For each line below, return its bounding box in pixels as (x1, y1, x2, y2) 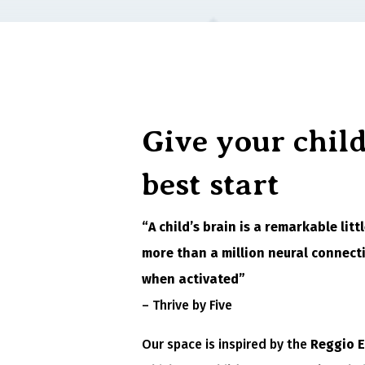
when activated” (142, 271, 246, 288)
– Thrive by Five (142, 297, 233, 314)
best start (142, 167, 280, 203)
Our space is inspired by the (142, 336, 311, 353)
